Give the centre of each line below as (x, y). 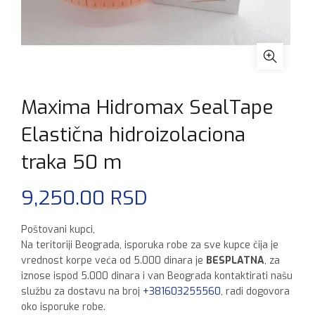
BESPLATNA (235, 261)
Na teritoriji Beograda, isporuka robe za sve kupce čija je (150, 245)
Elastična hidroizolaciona (133, 135)
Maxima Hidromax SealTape (147, 107)
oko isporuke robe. (63, 307)
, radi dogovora (255, 291)
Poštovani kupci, (58, 230)
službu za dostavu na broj (82, 291)
